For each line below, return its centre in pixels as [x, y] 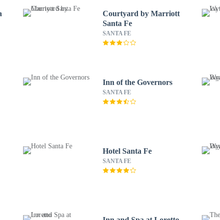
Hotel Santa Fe [127, 151]
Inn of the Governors [137, 82]
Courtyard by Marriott [141, 14]
